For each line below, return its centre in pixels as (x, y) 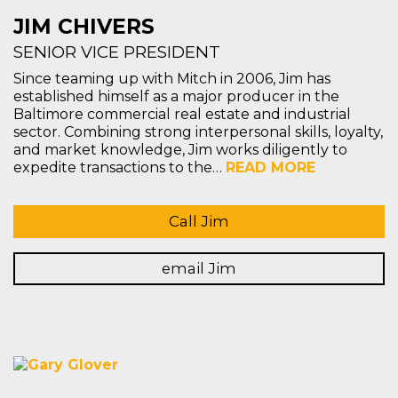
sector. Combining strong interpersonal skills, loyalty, (198, 132)
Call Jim (199, 222)
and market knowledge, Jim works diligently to (180, 150)
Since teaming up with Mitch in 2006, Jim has (172, 79)
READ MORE (271, 168)
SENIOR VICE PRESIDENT (117, 52)
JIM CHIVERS (84, 27)
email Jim (199, 269)
